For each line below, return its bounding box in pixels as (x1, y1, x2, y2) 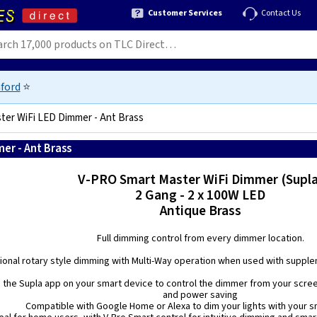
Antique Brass (159, 201, 241, 221)
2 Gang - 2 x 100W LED (135, 185, 266, 205)
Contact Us (261, 6, 301, 19)
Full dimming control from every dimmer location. (96, 231, 304, 246)
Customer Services (148, 6, 222, 19)
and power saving (163, 288, 238, 302)
